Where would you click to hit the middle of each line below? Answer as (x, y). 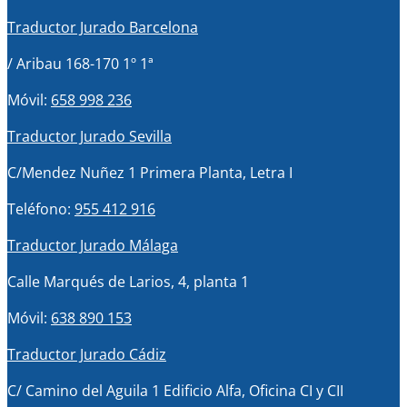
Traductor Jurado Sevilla (89, 136)
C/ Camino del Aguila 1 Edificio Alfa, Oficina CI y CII (175, 391)
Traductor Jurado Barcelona (103, 27)
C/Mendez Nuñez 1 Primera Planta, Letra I (150, 173)
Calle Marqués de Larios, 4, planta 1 (128, 282)
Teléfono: (41, 209)
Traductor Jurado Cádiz (87, 354)
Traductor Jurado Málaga (93, 245)
